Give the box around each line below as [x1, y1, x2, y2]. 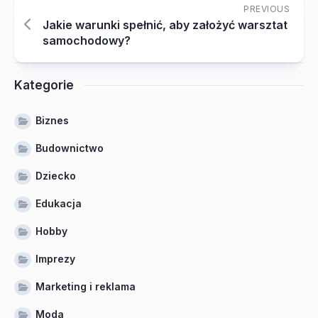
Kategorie [14, 78, 74, 92]
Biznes [35, 114, 69, 126]
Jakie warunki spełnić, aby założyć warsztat [43, 18, 287, 32]
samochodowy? [43, 33, 131, 48]
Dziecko [35, 170, 76, 182]
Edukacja [35, 197, 82, 209]
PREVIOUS [243, 4, 290, 14]
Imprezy [35, 253, 75, 265]
